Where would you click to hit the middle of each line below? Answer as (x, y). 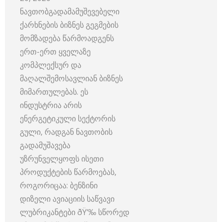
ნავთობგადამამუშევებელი (70, 11)
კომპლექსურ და (51, 65)
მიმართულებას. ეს (54, 91)
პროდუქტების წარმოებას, (68, 172)
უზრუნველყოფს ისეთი (62, 158)
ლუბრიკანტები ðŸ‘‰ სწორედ (75, 212)
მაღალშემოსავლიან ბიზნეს (71, 78)
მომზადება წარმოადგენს (67, 38)
